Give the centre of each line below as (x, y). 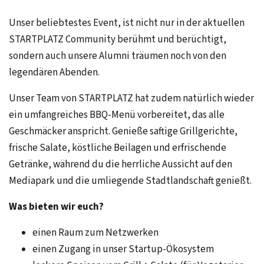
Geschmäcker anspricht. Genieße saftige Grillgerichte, (123, 131)
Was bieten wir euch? (57, 207)
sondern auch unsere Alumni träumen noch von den (118, 56)
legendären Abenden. (54, 72)
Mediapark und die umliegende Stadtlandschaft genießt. (130, 181)
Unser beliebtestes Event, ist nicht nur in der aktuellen (127, 23)
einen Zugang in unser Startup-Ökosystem (123, 249)
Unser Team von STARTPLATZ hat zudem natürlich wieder (131, 98)
